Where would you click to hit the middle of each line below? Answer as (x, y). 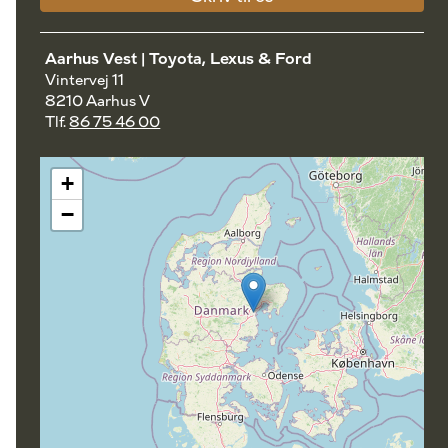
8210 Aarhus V (98, 101)
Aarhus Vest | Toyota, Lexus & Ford (178, 59)
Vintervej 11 (85, 80)
